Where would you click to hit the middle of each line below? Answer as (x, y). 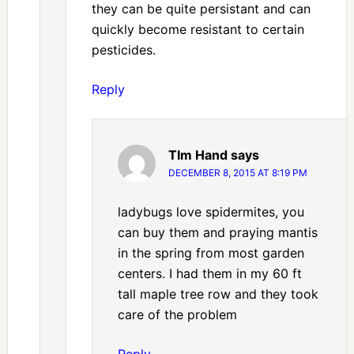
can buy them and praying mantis (217, 233)
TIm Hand (198, 155)
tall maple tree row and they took (218, 294)
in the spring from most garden (211, 253)
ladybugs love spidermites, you (211, 212)
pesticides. (123, 50)
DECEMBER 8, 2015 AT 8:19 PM (237, 173)
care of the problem (177, 315)
